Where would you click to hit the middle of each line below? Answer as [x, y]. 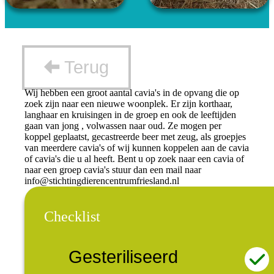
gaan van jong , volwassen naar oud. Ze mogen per [123, 126]
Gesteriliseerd [123, 257]
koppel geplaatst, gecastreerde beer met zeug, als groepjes [135, 137]
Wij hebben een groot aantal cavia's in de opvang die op [132, 93]
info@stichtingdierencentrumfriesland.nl [102, 181]
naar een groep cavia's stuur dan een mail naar [113, 170]
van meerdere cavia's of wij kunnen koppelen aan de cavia [137, 148]
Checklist [72, 217]
